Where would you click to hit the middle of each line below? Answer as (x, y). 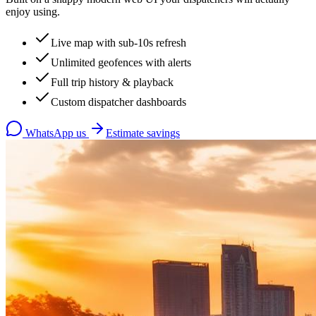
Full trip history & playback (112, 82)
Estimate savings (143, 133)
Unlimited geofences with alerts (121, 62)
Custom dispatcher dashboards (119, 102)
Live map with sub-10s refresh (119, 42)
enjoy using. (33, 11)
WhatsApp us (56, 133)
